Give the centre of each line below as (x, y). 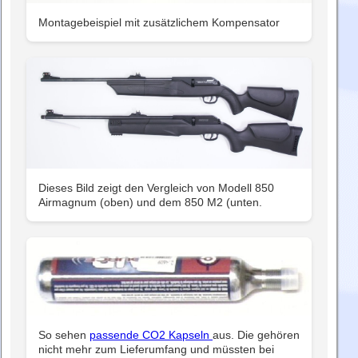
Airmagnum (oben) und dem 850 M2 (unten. (150, 202)
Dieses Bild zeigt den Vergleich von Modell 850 (156, 187)
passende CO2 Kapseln (151, 335)
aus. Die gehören (256, 335)
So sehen (64, 335)
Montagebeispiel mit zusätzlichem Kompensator (159, 23)
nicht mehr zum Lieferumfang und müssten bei (156, 350)
